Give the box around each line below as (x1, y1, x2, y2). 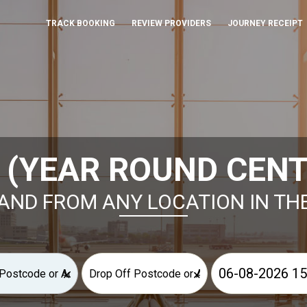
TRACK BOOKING (45, 19, 115, 28)
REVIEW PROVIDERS (131, 19, 211, 28)
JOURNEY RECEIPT (227, 19, 303, 28)
